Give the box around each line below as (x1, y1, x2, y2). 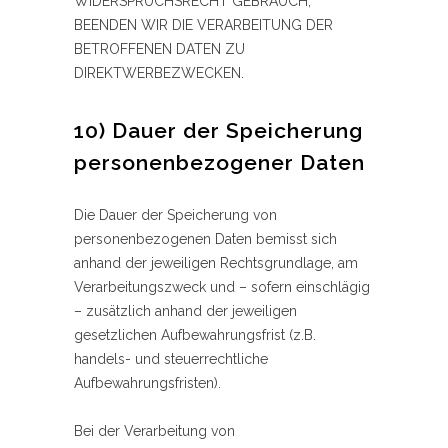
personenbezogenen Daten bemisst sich (74, 231, 337, 248)
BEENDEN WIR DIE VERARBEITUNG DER (74, 17, 333, 34)
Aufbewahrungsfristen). (74, 375, 221, 392)
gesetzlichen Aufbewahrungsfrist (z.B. (74, 327, 316, 344)
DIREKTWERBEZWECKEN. (74, 65, 244, 82)
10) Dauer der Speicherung (74, 118, 363, 144)
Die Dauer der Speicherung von (74, 207, 277, 224)
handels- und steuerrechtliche (74, 351, 268, 368)
